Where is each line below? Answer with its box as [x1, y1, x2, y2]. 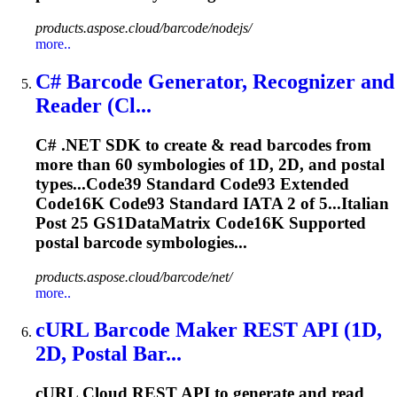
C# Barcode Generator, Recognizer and [35, 69, 394, 93]
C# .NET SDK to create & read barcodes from [35, 135, 371, 154]
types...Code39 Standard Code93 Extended [35, 174, 349, 193]
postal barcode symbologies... [35, 232, 247, 252]
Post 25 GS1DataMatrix [35, 213, 215, 232]
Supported [284, 213, 366, 232]
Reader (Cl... [35, 93, 152, 117]
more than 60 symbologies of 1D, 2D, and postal [35, 154, 385, 174]
